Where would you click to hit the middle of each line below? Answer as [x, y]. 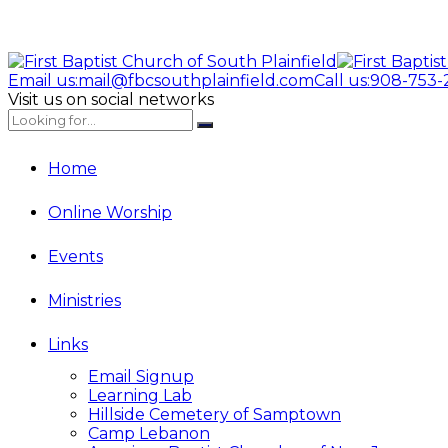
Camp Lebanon [149, 433]
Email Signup [141, 376]
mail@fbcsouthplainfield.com [196, 80]
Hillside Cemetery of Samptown [214, 414]
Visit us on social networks [111, 99]
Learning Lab [140, 395]
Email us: [43, 80]
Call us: [342, 80]
